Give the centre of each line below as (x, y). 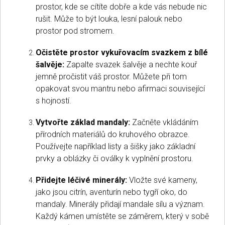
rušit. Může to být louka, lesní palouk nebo (109, 19)
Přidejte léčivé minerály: (81, 180)
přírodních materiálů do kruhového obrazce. (113, 134)
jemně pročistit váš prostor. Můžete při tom (111, 76)
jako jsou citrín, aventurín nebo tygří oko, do (111, 192)
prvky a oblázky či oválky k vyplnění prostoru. (115, 158)
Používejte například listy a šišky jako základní (116, 146)
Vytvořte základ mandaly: (83, 122)
